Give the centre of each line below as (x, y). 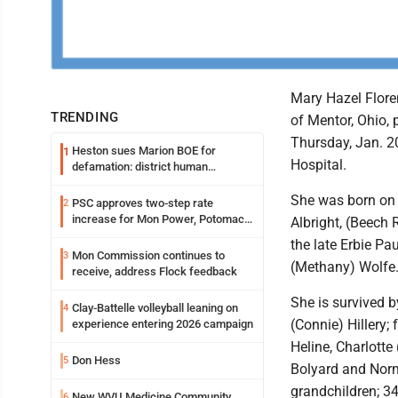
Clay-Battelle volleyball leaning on (155, 307)
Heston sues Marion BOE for (144, 150)
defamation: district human (140, 166)
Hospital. (318, 164)
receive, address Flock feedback (155, 271)
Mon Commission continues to (148, 255)
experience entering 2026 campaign (163, 323)
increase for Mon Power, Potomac (158, 219)
